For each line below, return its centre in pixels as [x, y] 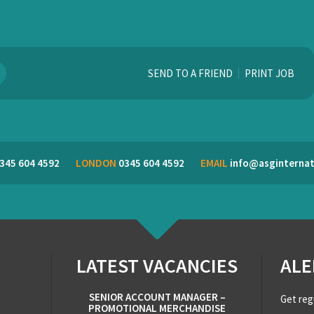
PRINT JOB [269, 73]
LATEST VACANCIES [157, 266]
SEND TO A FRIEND [190, 73]
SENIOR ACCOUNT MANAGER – [157, 297]
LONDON [96, 163]
